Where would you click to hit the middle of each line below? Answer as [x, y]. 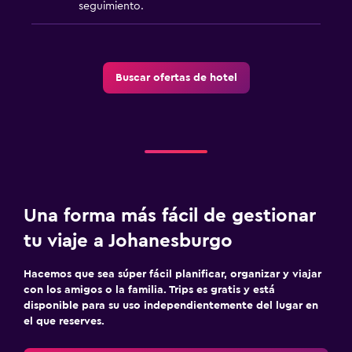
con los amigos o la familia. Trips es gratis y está [149, 290]
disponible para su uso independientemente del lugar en [171, 305]
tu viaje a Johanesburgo [128, 241]
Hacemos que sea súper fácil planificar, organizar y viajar [172, 274]
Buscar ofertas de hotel [176, 77]
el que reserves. [64, 321]
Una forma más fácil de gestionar [170, 216]
